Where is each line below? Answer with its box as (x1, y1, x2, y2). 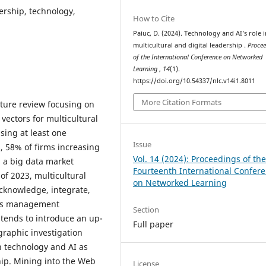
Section (133, 204, 160, 215)
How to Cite (133, 13, 175, 24)
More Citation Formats (141, 96, 222, 107)
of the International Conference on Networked (133, 53, 263, 61)
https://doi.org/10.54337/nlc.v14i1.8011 (133, 77, 256, 85)
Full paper (133, 218, 174, 230)
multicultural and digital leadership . (133, 41, 248, 49)
